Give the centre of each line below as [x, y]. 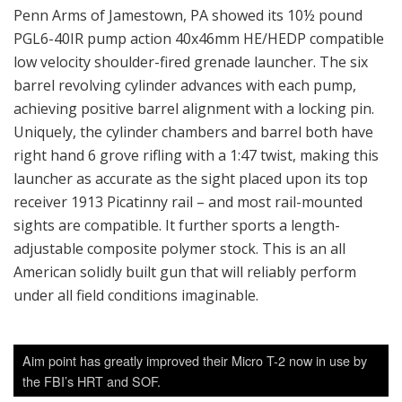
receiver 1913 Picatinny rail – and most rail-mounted [188, 202]
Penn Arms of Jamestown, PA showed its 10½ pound [188, 16]
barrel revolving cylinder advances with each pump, [185, 86]
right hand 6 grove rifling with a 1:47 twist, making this [196, 156]
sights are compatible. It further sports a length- [177, 226]
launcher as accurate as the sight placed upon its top [191, 179]
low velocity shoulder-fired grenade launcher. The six [191, 62]
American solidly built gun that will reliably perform [185, 272]
